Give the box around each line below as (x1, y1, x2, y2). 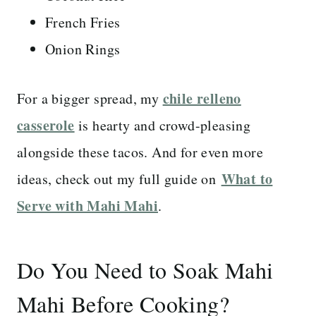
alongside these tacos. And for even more (17, 142, 263, 162)
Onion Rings (45, 39, 121, 59)
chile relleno (162, 88, 241, 109)
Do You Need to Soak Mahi (17, 255, 274, 286)
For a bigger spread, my (17, 89, 163, 109)
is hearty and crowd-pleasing (74, 116, 251, 135)
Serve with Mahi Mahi (17, 195, 158, 217)
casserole (17, 115, 75, 136)
